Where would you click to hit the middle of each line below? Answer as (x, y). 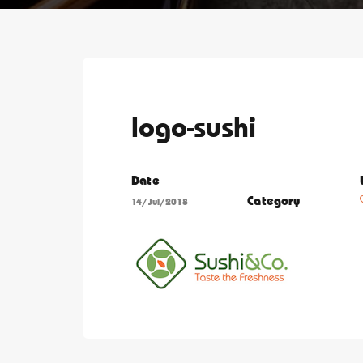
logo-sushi (194, 126)
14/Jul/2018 (160, 201)
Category (274, 200)
